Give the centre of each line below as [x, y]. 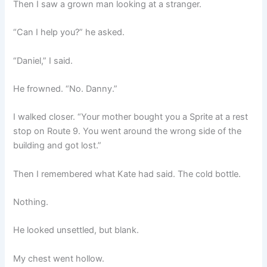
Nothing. [31, 202]
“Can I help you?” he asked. [69, 32]
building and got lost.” [58, 146]
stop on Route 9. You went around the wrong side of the [128, 131]
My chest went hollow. [59, 258]
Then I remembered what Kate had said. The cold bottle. [127, 174]
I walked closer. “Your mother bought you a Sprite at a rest [131, 117]
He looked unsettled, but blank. [76, 230]
